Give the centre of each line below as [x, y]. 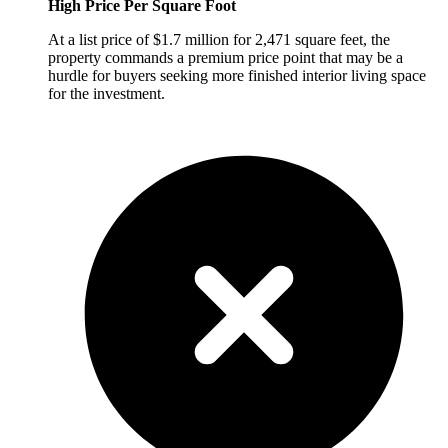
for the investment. [106, 94]
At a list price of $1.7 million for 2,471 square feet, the [219, 40]
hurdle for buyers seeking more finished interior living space [237, 76]
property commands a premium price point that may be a [225, 58]
